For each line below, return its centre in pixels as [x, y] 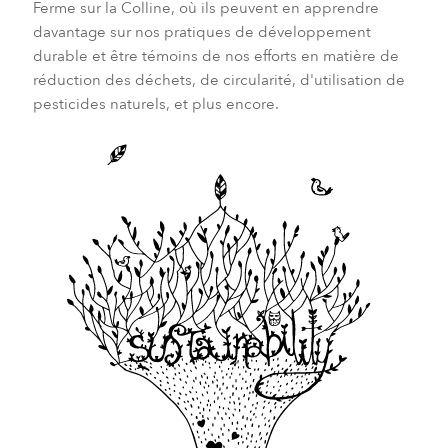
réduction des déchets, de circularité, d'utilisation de [218, 80]
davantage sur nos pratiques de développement [201, 32]
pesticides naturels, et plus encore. [155, 104]
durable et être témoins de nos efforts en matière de [215, 56]
